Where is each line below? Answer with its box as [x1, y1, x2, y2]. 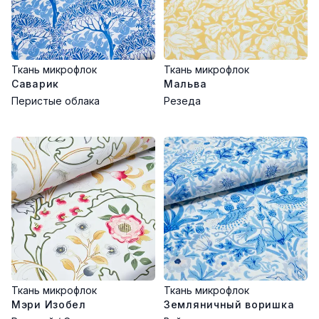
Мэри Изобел [11, 298, 86, 310]
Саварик [11, 78, 59, 90]
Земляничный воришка [164, 298, 295, 310]
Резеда [164, 95, 201, 107]
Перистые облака [11, 95, 100, 107]
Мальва [164, 78, 207, 90]
